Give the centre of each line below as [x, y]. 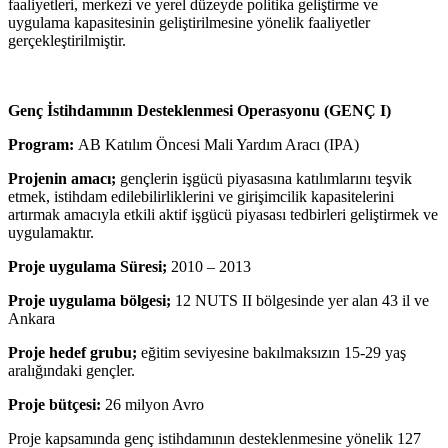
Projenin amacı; [62, 178]
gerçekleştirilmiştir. [67, 40]
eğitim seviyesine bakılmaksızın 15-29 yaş [271, 352]
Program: [41, 144]
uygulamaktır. [51, 232]
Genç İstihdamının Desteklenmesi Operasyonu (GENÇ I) [199, 110]
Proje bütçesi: [54, 404]
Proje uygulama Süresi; [87, 266]
